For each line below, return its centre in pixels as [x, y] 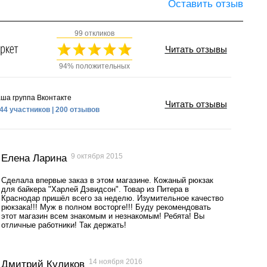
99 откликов [94, 34]
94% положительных [94, 66]
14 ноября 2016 [115, 262]
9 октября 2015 [97, 156]
